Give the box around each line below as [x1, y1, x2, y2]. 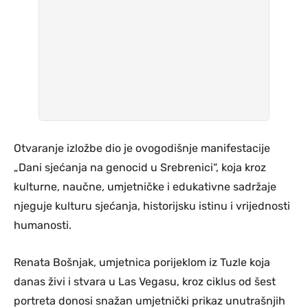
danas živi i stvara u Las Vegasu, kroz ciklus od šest [14, 275, 276, 289]
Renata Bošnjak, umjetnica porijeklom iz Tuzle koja [14, 256, 270, 269]
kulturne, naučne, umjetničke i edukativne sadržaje [14, 180, 276, 194]
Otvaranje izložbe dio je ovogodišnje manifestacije [14, 142, 270, 155]
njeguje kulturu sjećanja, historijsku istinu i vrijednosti [14, 199, 290, 213]
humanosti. [14, 219, 71, 232]
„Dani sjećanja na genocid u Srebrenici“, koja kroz [14, 161, 266, 175]
